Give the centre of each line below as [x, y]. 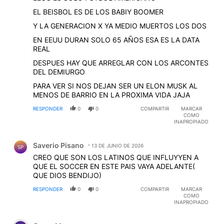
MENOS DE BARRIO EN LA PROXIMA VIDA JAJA [111, 95]
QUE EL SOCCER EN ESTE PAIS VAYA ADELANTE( [114, 166]
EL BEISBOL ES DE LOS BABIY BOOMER [98, 12]
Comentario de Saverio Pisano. [66, 138]
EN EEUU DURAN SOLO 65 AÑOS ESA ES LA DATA [116, 40]
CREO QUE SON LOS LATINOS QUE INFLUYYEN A [116, 157]
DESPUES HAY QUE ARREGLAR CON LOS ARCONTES [121, 63]
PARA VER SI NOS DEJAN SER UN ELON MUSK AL [115, 86]
